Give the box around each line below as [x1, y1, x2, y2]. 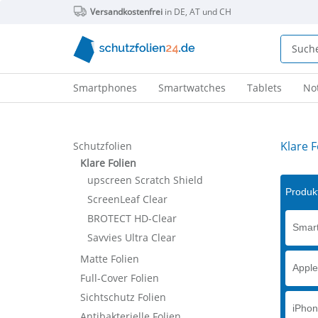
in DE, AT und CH [162, 6, 231, 18]
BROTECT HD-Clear [87, 212, 177, 225]
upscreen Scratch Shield [87, 173, 203, 187]
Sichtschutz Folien [79, 290, 166, 304]
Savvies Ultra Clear [87, 231, 176, 244]
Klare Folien [79, 156, 136, 170]
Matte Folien [79, 252, 139, 265]
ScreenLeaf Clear [87, 192, 168, 206]
